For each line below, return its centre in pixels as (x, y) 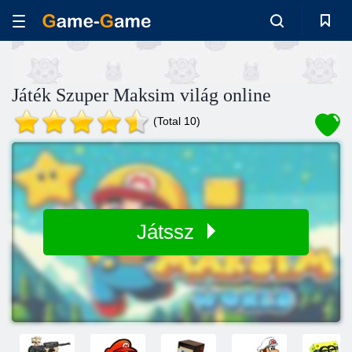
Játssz (168, 232)
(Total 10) (177, 121)
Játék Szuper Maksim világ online (141, 95)
